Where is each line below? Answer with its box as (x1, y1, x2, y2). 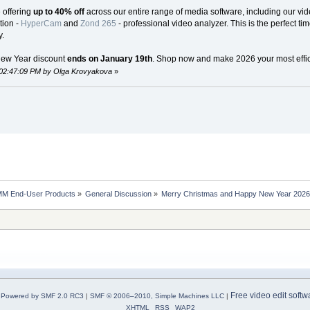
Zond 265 (80, 18, 116, 28)
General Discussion (85, 190, 152, 199)
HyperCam (20, 18, 62, 28)
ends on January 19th (66, 53, 152, 64)
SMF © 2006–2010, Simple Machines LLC (89, 292, 224, 300)
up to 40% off (33, 6, 86, 17)
